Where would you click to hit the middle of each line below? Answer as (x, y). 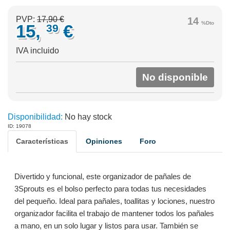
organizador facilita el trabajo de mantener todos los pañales (114, 213)
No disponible (175, 77)
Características (42, 141)
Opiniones (104, 141)
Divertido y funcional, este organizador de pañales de (102, 176)
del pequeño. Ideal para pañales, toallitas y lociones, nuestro (114, 201)
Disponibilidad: (35, 117)
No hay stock (87, 117)
